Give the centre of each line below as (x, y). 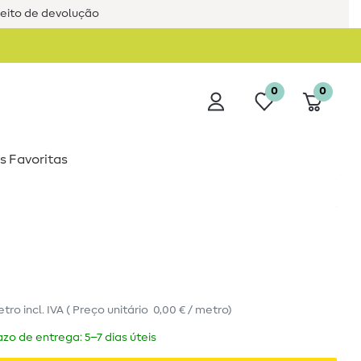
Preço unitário (113, 310)
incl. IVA (44, 310)
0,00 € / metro (191, 310)
